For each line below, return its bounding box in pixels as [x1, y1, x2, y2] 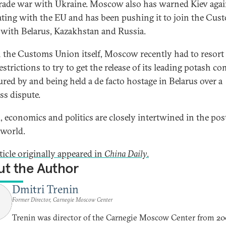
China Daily [104, 148, 147, 159]
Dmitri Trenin [12, 182, 79, 196]
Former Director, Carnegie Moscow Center [12, 196, 112, 203]
